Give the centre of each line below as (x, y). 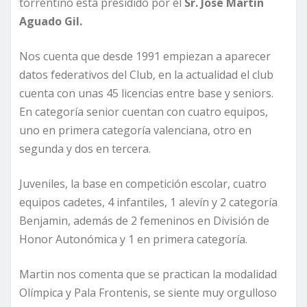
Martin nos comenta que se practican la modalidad (148, 274)
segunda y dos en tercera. (85, 148)
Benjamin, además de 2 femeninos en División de (144, 220)
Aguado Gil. (51, 21)
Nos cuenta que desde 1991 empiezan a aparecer (145, 56)
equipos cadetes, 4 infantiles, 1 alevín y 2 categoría (148, 202)
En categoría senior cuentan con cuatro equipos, (144, 111)
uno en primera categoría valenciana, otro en (135, 130)
